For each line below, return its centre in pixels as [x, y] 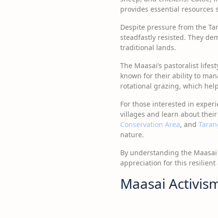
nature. [132, 135]
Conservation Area [150, 124]
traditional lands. [148, 47]
